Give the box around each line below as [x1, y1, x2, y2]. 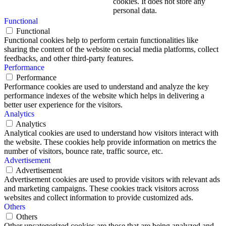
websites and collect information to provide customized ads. [4, 193, 193, 202]
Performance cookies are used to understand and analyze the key [4, 82, 209, 91]
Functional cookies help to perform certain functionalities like [4, 36, 198, 44]
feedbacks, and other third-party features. [4, 54, 134, 63]
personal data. [113, 6, 157, 15]
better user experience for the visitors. [4, 100, 123, 109]
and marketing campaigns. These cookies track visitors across [4, 184, 199, 193]
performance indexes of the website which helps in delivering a [4, 91, 204, 100]
